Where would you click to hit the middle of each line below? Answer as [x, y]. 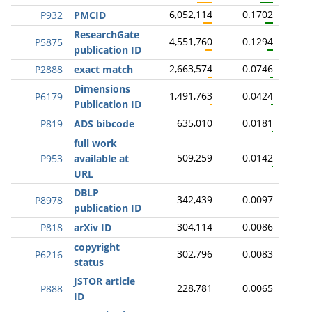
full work [95, 143]
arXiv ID [93, 227]
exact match [103, 69]
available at [101, 158]
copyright [97, 247]
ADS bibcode [104, 124]
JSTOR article [104, 281]
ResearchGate [107, 34]
